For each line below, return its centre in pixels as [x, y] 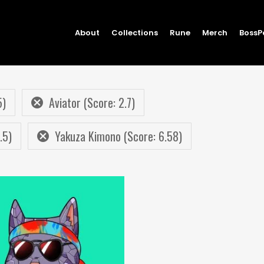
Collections [135, 32]
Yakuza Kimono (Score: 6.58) [118, 136]
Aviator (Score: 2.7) [92, 103]
